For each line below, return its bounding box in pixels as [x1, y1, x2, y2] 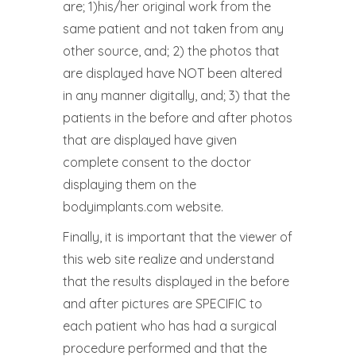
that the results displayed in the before [63, 273, 289, 289]
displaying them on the [63, 176, 196, 192]
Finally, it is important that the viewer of [63, 229, 292, 245]
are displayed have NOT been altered [63, 65, 282, 81]
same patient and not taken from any [63, 21, 284, 37]
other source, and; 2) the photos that [63, 43, 280, 59]
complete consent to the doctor [63, 154, 251, 170]
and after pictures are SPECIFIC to [63, 296, 262, 311]
